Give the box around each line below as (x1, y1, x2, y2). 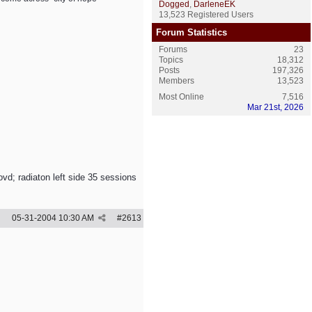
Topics (159, 55, 183, 65)
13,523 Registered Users (159, 10, 253, 19)
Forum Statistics (156, 27, 227, 38)
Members (159, 76, 194, 86)
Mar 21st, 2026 (247, 102, 304, 112)
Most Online (159, 92, 204, 102)
